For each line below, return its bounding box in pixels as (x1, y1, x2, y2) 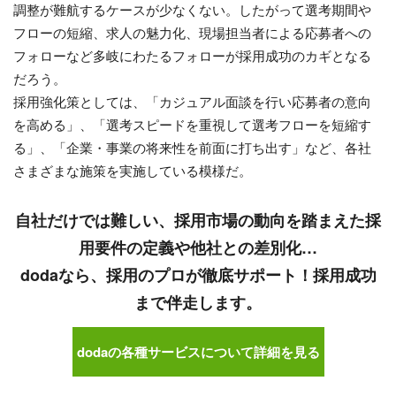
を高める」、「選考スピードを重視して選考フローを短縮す (13, 114, 371, 133)
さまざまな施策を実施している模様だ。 (13, 160, 252, 179)
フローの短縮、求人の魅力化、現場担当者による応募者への (13, 22, 371, 42)
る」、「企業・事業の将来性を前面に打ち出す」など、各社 (13, 137, 371, 156)
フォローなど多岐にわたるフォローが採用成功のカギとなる (13, 45, 371, 65)
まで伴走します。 (134, 291, 262, 315)
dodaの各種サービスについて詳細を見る (76, 342, 320, 362)
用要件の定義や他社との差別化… (79, 236, 317, 260)
